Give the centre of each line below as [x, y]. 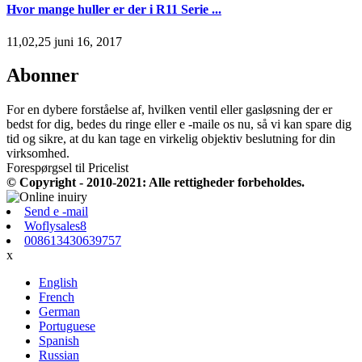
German [59, 312]
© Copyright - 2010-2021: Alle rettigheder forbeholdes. [156, 183]
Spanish [59, 341]
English [58, 283]
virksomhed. [38, 154]
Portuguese [67, 326]
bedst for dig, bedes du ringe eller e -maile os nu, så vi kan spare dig [179, 124]
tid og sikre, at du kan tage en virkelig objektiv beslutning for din [171, 139]
